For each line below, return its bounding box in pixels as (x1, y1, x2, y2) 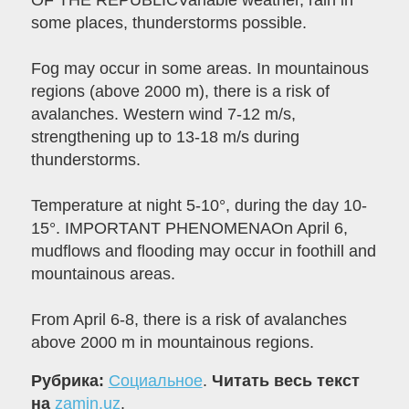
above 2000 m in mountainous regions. (30, 333, 314, 352)
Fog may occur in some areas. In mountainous (30, 59, 369, 79)
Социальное (108, 372, 203, 391)
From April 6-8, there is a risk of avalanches (30, 310, 347, 330)
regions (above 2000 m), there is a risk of (30, 82, 330, 101)
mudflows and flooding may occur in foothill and (30, 242, 376, 261)
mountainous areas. (30, 265, 175, 284)
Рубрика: (30, 372, 109, 391)
